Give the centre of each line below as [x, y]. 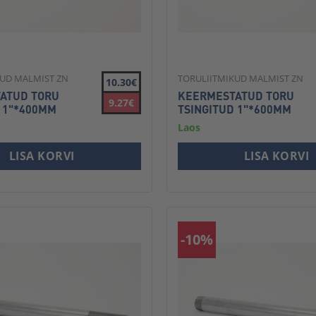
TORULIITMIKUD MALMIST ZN [240, 79]
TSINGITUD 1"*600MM [234, 109]
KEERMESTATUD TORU [236, 96]
